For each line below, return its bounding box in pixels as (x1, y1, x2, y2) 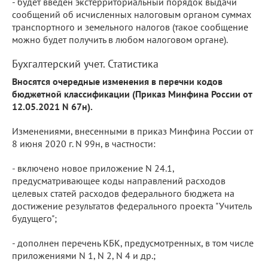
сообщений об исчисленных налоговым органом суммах (12, 8, 251, 20)
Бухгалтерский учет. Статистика (12, 56, 159, 71)
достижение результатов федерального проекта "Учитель (12, 199, 251, 212)
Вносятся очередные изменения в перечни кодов (12, 75, 223, 87)
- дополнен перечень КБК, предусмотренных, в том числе (12, 236, 254, 249)
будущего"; (12, 212, 57, 224)
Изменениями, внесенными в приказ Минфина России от (12, 124, 253, 137)
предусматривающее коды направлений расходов (12, 174, 226, 187)
